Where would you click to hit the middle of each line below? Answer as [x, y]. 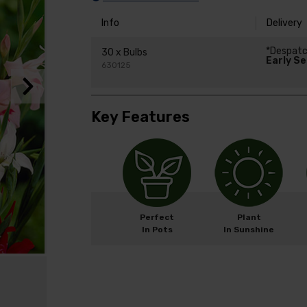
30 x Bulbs [124, 53]
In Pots [157, 229]
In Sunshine [249, 229]
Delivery [284, 23]
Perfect [157, 217]
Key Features [140, 116]
